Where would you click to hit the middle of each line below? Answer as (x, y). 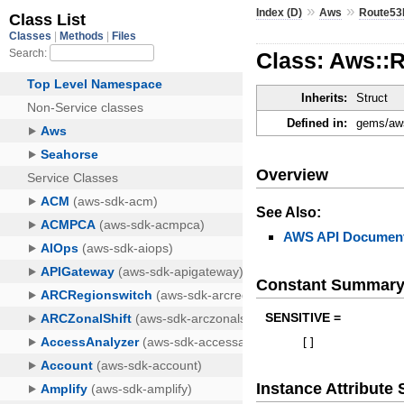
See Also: (289, 212)
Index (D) (280, 12)
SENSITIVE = (303, 318)
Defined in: (317, 124)
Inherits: (325, 98)
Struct (372, 98)
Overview (293, 174)
